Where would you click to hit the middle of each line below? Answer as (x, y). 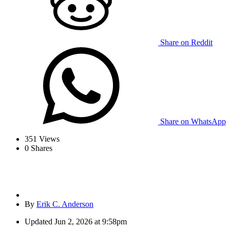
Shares (41, 148)
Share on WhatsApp (193, 122)
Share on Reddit (186, 43)
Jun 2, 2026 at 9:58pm (91, 222)
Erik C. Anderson (65, 204)
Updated (39, 222)
